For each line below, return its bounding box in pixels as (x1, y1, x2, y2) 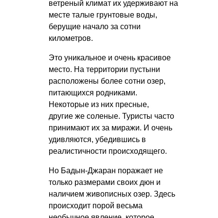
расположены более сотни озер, (49, 76, 165, 85)
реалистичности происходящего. (49, 146, 167, 155)
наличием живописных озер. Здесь (49, 189, 175, 198)
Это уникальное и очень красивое (49, 53, 171, 62)
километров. (49, 34, 93, 42)
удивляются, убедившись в (49, 135, 146, 144)
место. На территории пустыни (49, 65, 160, 73)
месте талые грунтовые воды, (49, 10, 157, 19)
